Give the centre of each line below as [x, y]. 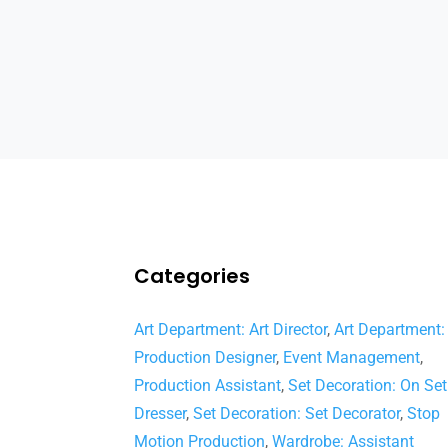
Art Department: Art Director [231, 330]
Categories [192, 276]
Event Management [352, 358]
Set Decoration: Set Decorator [297, 414]
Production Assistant [208, 386]
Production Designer [205, 358]
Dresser [160, 414]
